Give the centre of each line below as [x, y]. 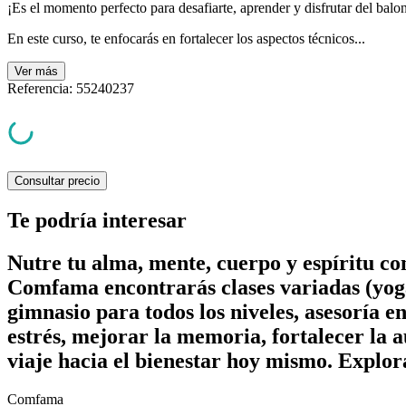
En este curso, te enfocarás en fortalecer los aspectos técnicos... [186, 39]
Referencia [38, 89]
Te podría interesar [97, 221]
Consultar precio [57, 181]
